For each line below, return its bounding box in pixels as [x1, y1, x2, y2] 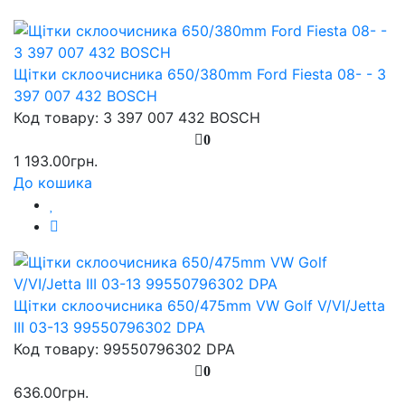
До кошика [14, 173, 92, 192]
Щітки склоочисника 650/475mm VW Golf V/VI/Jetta [14, 296, 385, 315]
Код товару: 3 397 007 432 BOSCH [14, 108, 260, 127]
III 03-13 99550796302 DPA [14, 317, 205, 336]
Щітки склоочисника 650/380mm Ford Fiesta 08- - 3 [14, 64, 386, 83]
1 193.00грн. [14, 151, 98, 170]
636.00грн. [14, 382, 89, 401]
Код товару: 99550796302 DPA [14, 339, 235, 358]
